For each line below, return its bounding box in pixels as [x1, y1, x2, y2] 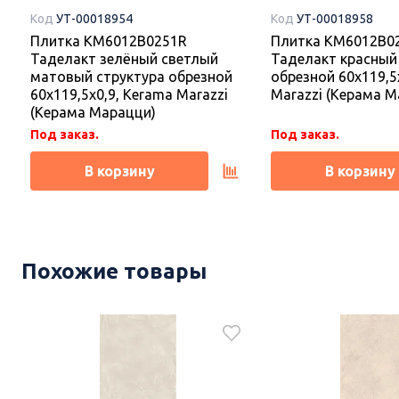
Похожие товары [21, 259, 207, 284]
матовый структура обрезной [30, 69, 232, 85]
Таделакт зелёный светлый [30, 51, 218, 68]
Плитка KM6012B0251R [30, 33, 187, 50]
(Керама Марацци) [30, 104, 156, 121]
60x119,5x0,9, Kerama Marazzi [30, 86, 228, 103]
